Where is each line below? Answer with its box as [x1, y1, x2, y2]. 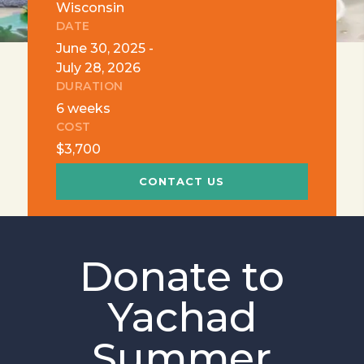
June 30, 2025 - [55, 41, 154, 56]
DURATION [55, 79, 123, 93]
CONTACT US [139, 175, 225, 188]
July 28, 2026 [55, 60, 141, 76]
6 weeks [55, 101, 110, 116]
